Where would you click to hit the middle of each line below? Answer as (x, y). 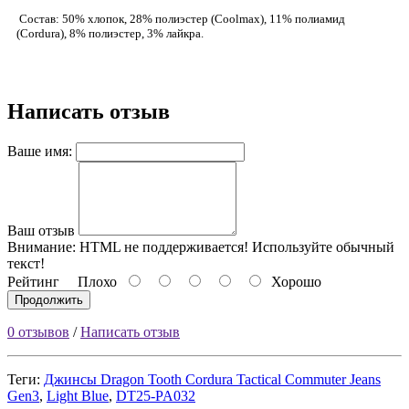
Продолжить (49, 299)
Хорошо (293, 281)
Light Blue (78, 395)
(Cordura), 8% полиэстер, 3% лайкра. (110, 33)
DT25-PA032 (156, 395)
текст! (26, 263)
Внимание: (42, 246)
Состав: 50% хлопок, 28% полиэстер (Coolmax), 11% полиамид (181, 18)
